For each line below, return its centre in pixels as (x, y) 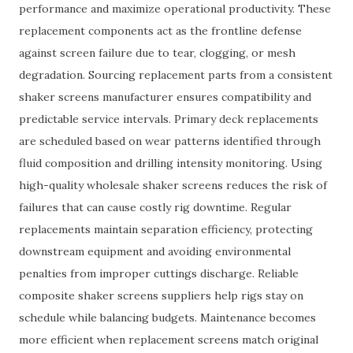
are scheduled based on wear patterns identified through (170, 141)
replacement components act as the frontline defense (160, 31)
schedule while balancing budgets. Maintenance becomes (167, 318)
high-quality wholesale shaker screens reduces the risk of (173, 185)
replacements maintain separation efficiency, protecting (166, 229)
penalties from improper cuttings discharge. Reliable (159, 273)
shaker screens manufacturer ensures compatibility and (165, 97)
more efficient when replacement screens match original (169, 340)
